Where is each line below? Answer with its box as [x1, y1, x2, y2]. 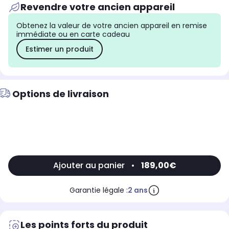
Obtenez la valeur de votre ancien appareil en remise [16, 20, 207, 31]
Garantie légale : [69, 185, 128, 196]
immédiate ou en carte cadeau [16, 29, 130, 40]
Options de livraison [12, 87, 109, 101]
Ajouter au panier [53, 159, 125, 172]
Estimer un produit [26, 43, 94, 54]
